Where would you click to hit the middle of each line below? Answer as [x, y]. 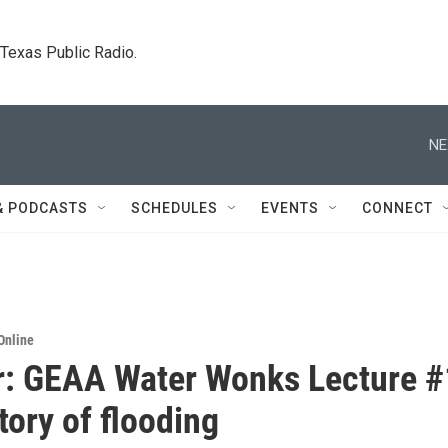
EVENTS [290, 208]
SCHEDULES [174, 208]
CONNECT [397, 208]
